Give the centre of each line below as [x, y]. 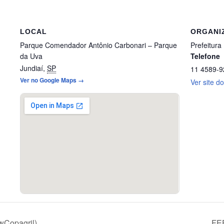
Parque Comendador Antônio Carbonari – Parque [99, 45]
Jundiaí [32, 68]
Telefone [205, 56]
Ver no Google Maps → [52, 80]
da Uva [31, 56]
